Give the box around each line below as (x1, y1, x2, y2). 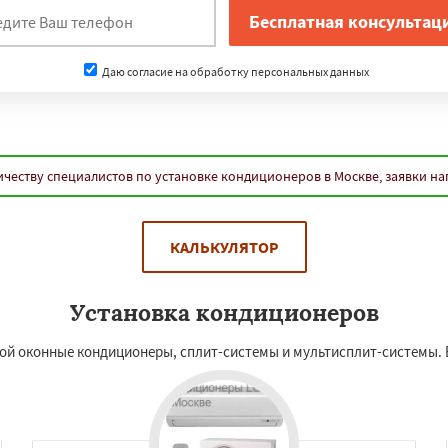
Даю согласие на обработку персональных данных (99, 63, 369, 79)
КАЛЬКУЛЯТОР (169, 237, 279, 257)
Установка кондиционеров (69, 298, 379, 327)
